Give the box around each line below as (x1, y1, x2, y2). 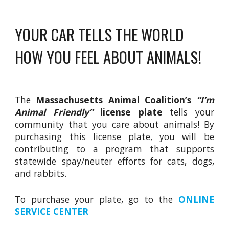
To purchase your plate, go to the (15, 193, 178, 206)
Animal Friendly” (15, 106, 93, 119)
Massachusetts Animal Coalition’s (36, 94, 196, 106)
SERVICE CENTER (15, 205, 89, 218)
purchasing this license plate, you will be (15, 130, 214, 143)
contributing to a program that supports (15, 143, 214, 155)
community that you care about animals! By (15, 118, 214, 131)
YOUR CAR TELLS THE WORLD (15, 22, 184, 47)
